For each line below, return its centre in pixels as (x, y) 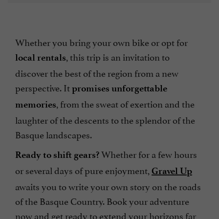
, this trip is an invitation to (118, 56)
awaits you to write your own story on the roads (108, 186)
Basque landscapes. (54, 134)
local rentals (41, 58)
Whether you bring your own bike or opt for (101, 42)
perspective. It (44, 87)
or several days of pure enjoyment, (83, 170)
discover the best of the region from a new (97, 73)
